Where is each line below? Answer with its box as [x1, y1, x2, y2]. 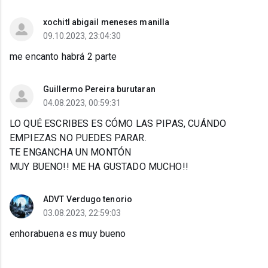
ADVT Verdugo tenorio [43, 194, 132, 205]
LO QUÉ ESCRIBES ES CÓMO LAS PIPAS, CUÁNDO [10, 118, 227, 130]
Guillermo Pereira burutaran [43, 84, 156, 95]
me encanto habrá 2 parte [10, 51, 117, 63]
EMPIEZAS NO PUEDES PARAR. [10, 132, 147, 144]
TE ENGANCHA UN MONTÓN [10, 147, 132, 159]
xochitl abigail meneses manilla [43, 17, 170, 28]
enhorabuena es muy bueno [10, 228, 126, 240]
